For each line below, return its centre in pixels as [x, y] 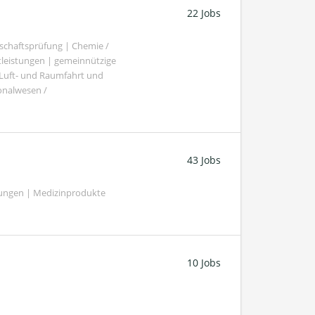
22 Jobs [204, 13]
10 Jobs [204, 263]
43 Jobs [204, 160]
